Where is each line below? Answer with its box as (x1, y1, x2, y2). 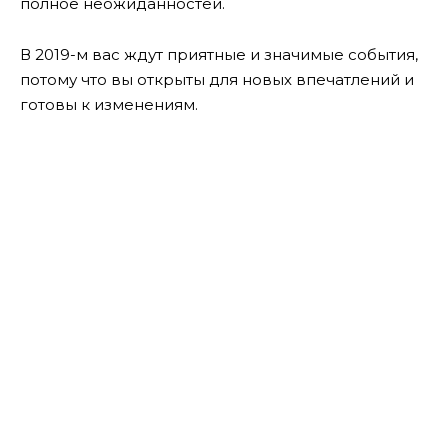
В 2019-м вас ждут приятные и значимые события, (20, 44, 418, 64)
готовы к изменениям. (20, 94, 198, 114)
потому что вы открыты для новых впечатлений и (20, 69, 414, 89)
